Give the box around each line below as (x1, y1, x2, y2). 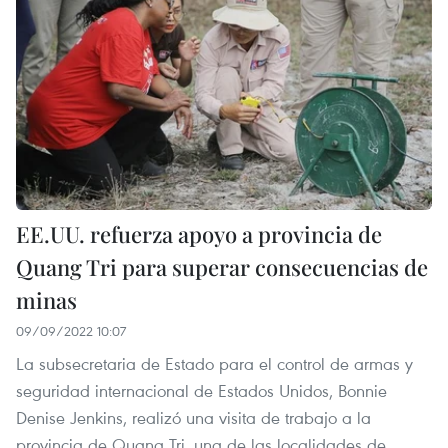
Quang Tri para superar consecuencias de (16, 252, 428, 283)
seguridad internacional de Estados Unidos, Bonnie (16, 379, 387, 403)
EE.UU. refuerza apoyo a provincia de (16, 219, 382, 250)
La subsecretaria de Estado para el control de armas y (16, 352, 413, 376)
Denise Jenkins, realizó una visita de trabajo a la (16, 406, 371, 430)
